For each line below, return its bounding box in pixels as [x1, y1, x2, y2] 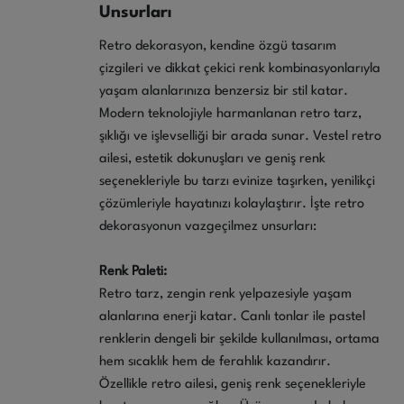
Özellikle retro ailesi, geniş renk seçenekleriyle [99, 377, 366, 391]
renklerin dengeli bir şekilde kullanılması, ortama [99, 332, 380, 346]
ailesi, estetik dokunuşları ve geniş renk [99, 151, 326, 166]
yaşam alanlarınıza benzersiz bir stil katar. [99, 84, 348, 98]
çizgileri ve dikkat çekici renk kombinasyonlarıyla [99, 61, 381, 76]
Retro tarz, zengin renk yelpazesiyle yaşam [99, 287, 352, 301]
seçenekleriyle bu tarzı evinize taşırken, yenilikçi [99, 174, 375, 188]
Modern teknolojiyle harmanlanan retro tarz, [99, 106, 362, 121]
